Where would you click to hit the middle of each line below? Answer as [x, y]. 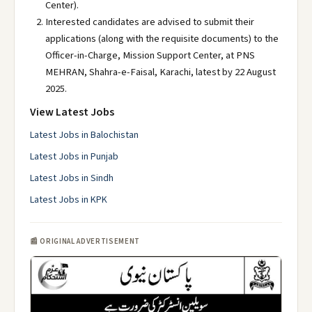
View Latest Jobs [72, 112]
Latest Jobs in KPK [69, 200]
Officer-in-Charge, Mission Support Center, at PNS [150, 55]
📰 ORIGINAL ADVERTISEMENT [85, 241]
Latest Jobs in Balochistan [84, 135]
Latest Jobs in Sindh [72, 178]
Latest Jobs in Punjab [74, 157]
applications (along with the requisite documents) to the [162, 39]
